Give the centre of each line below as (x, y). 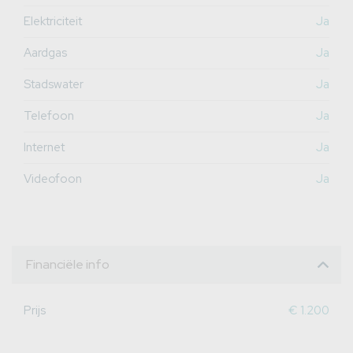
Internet (44, 147)
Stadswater (54, 84)
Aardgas (45, 52)
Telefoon (49, 115)
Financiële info (68, 264)
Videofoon (53, 178)
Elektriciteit (53, 21)
